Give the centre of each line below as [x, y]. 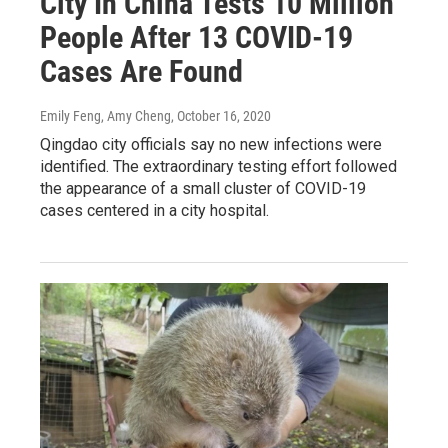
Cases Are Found [141, 71]
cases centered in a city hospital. [154, 210]
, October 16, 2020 [221, 115]
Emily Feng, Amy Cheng [105, 115]
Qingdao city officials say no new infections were [211, 144]
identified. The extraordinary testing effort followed [218, 166]
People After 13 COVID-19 [196, 37]
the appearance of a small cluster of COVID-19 [203, 188]
